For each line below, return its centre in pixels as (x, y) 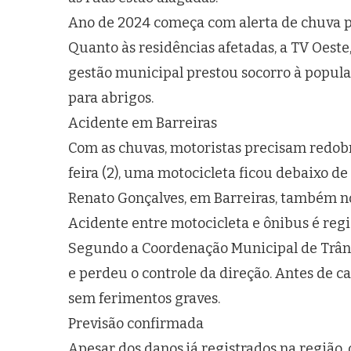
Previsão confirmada (136, 324)
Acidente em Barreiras (143, 123)
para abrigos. (111, 98)
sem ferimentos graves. (144, 299)
